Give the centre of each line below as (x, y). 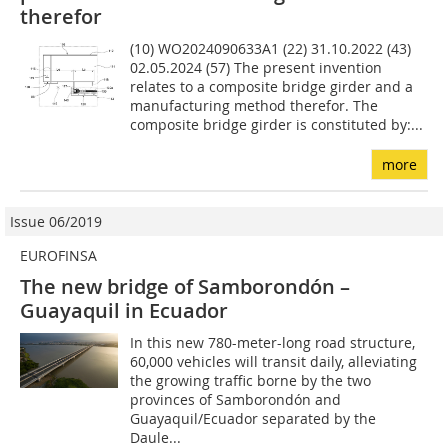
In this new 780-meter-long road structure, (273, 343)
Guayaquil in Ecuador (124, 311)
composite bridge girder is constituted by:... (277, 125)
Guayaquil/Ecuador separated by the (253, 419)
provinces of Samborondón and (236, 400)
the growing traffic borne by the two (251, 381)
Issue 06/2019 (56, 222)
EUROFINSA (58, 256)
